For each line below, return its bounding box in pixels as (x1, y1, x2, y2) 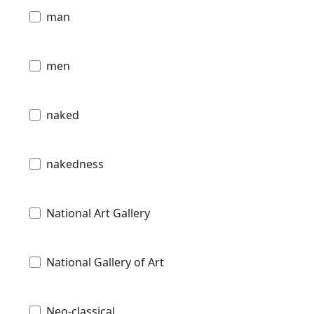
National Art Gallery (46, 205, 150, 221)
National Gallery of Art (46, 254, 164, 270)
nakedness (46, 156, 104, 172)
